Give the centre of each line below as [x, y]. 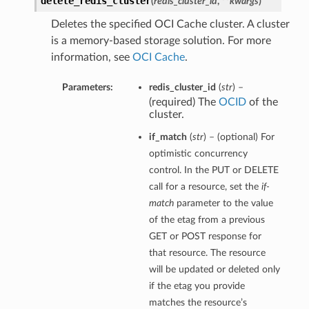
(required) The [183, 102]
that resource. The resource [207, 253]
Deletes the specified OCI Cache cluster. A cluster [170, 24]
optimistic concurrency [198, 154]
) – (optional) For [239, 137]
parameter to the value [223, 203]
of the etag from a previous [207, 220]
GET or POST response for [205, 237]
